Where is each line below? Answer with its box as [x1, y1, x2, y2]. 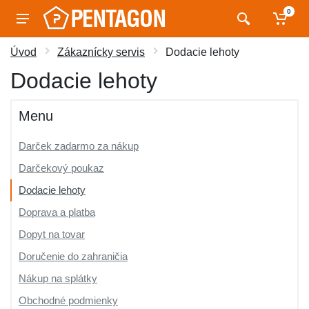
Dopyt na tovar [19, 228, 85, 240]
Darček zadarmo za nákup [19, 140, 139, 152]
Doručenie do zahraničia [19, 250, 128, 262]
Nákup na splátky [19, 272, 97, 284]
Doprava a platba [19, 206, 95, 218]
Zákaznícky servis [57, 46, 145, 58]
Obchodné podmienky [19, 295, 118, 306]
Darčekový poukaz [19, 162, 104, 174]
